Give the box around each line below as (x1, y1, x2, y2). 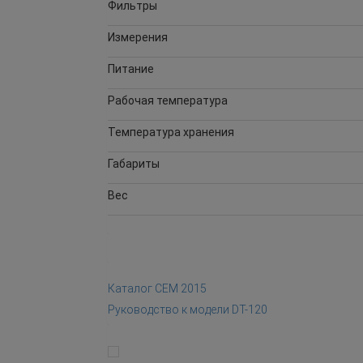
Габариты (108, 156, 160, 170)
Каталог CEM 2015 (108, 281, 207, 295)
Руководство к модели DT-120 (108, 302, 267, 316)
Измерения (108, 30, 168, 44)
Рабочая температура (108, 93, 228, 107)
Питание (108, 62, 154, 75)
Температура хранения (108, 125, 234, 139)
